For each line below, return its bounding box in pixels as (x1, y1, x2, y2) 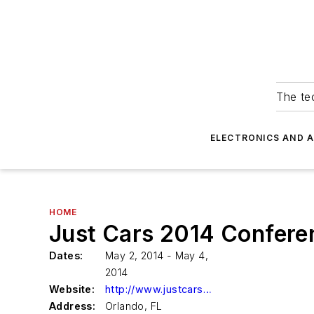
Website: (49, 283, 95, 295)
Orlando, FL (105, 300, 163, 312)
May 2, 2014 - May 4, (105, 250, 208, 261)
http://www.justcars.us (203, 283, 212, 295)
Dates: (49, 250, 83, 261)
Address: (49, 300, 96, 312)
